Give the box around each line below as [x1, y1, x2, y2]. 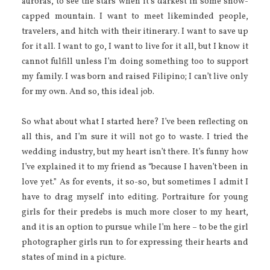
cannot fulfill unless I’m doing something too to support [22, 55, 248, 67]
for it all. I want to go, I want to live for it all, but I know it [22, 40, 248, 52]
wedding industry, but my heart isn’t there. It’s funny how [22, 146, 248, 158]
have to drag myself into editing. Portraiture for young [22, 191, 248, 203]
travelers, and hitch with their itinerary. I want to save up [22, 25, 248, 37]
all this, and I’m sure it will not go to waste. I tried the [22, 131, 248, 143]
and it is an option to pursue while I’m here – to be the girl [22, 221, 248, 233]
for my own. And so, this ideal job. [22, 86, 154, 98]
